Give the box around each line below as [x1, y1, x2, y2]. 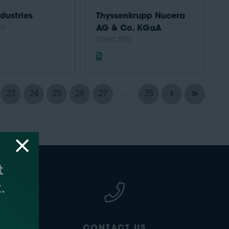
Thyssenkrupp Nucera [96, 12, 185, 21]
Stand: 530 [96, 36, 130, 44]
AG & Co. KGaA [96, 25, 162, 33]
